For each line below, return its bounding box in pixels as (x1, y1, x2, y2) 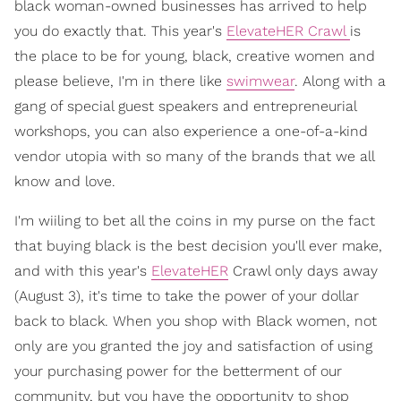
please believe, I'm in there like (14, 73, 226, 90)
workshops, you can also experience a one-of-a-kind (14, 123, 368, 140)
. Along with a (294, 73, 386, 90)
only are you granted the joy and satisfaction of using (14, 337, 372, 354)
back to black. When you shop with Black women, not (14, 312, 377, 329)
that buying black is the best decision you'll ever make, (14, 237, 382, 254)
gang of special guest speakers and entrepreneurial (14, 98, 356, 115)
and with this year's (14, 262, 151, 279)
